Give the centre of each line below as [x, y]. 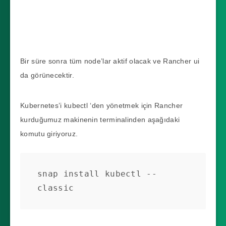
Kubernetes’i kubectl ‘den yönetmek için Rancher [102, 105]
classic [56, 188]
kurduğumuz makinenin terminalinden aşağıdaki [100, 119]
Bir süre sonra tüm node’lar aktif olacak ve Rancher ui [110, 61]
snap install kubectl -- [97, 174]
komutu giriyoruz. [49, 133]
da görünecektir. [47, 75]
